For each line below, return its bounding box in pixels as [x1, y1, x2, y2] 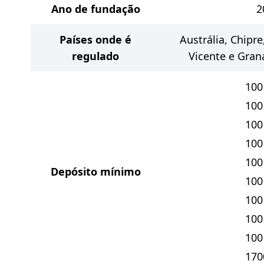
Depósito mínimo [50, 164, 141, 179]
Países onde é [60, 32, 131, 47]
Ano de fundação [51, 2, 140, 16]
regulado [72, 49, 119, 63]
